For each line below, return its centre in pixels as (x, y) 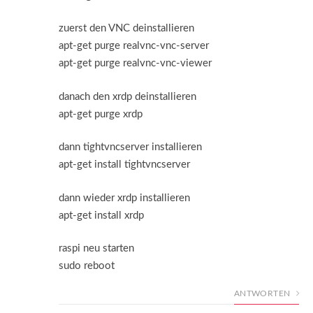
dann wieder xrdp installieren (124, 198)
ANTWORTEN (263, 294)
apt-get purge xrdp (101, 114)
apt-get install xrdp (101, 215)
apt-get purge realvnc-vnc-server (134, 46)
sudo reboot (87, 266)
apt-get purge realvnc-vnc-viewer (135, 64)
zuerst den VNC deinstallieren (126, 29)
